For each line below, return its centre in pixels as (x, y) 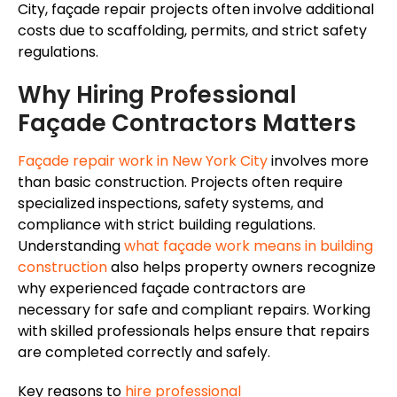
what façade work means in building (249, 246)
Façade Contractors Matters (187, 124)
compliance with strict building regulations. (167, 225)
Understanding (71, 246)
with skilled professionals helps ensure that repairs (194, 331)
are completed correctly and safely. (144, 353)
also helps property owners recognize (241, 268)
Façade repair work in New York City (143, 161)
